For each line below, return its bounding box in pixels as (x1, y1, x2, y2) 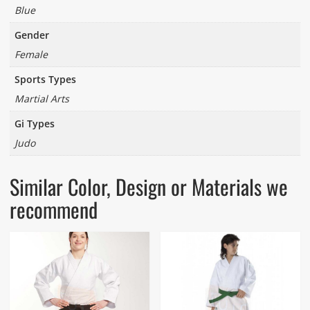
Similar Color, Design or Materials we (9, 170, 288, 202)
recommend (9, 193, 98, 225)
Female (14, 47, 48, 61)
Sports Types (14, 72, 76, 86)
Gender (14, 28, 49, 42)
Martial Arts (14, 91, 69, 105)
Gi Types (14, 116, 55, 130)
